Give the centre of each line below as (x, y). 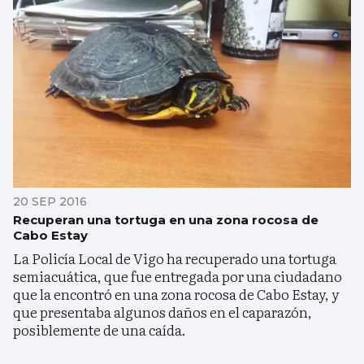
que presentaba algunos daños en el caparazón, (162, 312)
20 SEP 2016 (50, 202)
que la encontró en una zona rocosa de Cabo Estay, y (176, 294)
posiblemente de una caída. (100, 330)
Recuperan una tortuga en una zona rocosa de (166, 220)
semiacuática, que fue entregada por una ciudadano (178, 276)
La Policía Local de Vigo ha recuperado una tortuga (175, 258)
